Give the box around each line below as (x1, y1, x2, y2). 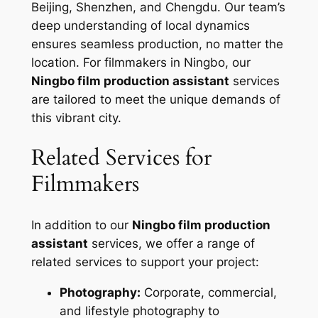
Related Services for (31, 143, 212, 173)
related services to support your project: (31, 254, 259, 269)
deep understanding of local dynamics (31, 18, 250, 33)
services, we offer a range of (87, 236, 255, 251)
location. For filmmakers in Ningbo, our (31, 55, 251, 70)
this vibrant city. (31, 110, 121, 125)
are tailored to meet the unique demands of (31, 92, 280, 106)
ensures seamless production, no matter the (31, 36, 283, 51)
